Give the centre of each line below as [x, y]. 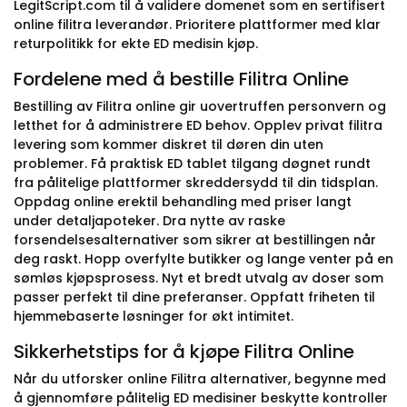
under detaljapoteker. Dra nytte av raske [149, 221]
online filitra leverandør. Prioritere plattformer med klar [197, 25]
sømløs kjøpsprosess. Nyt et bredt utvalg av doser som [199, 278]
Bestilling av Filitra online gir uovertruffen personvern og [200, 106]
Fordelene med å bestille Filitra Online [181, 79]
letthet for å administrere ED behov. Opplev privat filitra [198, 125]
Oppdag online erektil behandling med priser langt [183, 202]
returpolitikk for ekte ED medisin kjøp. [136, 44]
